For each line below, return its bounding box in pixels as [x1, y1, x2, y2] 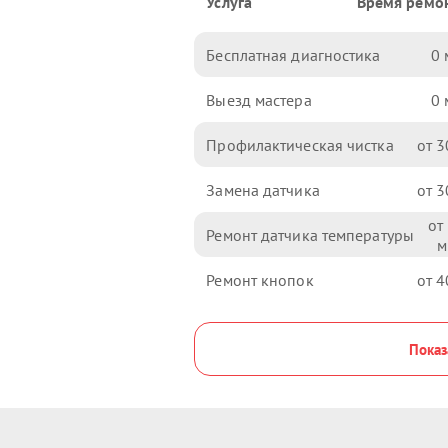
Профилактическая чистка [206, 134, 394, 155]
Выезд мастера [206, 89, 312, 110]
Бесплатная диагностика [206, 44, 381, 65]
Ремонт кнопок [206, 269, 314, 290]
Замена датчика [206, 179, 320, 200]
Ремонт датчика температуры [206, 224, 414, 245]
